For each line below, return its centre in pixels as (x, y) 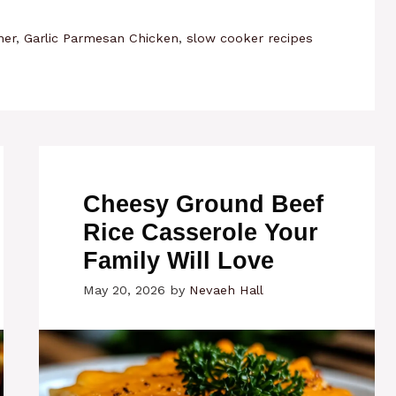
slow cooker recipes (250, 38)
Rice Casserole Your (201, 232)
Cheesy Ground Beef (203, 204)
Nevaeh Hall (226, 290)
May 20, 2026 (124, 290)
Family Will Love (179, 260)
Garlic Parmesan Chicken (102, 38)
